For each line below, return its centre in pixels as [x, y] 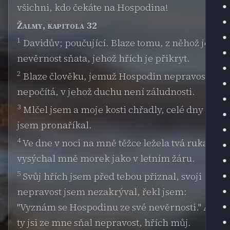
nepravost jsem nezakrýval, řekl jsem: [102, 191]
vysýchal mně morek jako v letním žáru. [106, 158]
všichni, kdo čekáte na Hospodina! [92, 8]
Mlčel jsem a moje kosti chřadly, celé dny [112, 109]
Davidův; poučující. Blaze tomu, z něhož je [115, 43]
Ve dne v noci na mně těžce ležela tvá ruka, [116, 143]
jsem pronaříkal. [54, 125]
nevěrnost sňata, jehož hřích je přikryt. [103, 59]
